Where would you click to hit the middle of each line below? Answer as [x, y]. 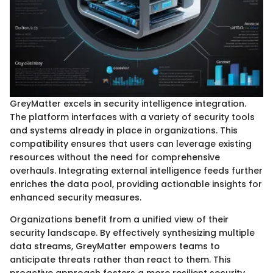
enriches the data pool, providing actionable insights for [136, 184]
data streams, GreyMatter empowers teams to [115, 246]
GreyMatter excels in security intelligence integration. [128, 104]
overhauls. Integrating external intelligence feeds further [136, 171]
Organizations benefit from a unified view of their [119, 220]
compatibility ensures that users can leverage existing [131, 144]
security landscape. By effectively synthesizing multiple [132, 233]
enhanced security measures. [76, 198]
